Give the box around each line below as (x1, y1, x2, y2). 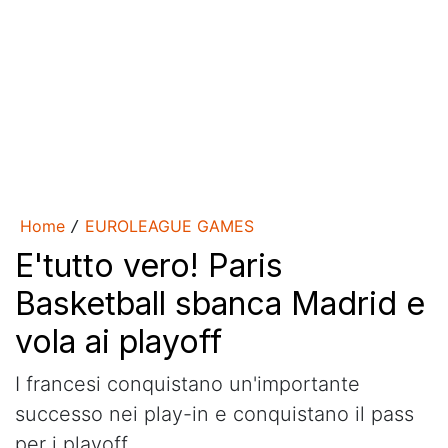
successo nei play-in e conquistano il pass (15, 402, 414, 426)
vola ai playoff (15, 322, 222, 361)
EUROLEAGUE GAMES (85, 216, 254, 236)
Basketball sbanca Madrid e (15, 284, 425, 323)
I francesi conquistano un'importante (15, 372, 360, 396)
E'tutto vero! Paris (15, 246, 283, 285)
